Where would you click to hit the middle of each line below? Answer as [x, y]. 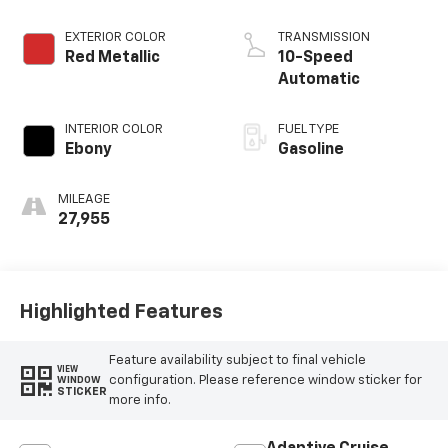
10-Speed [315, 58]
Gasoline [311, 150]
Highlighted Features [120, 311]
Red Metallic [112, 58]
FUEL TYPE [308, 130]
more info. [139, 400]
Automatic [319, 80]
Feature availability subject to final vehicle [237, 360]
